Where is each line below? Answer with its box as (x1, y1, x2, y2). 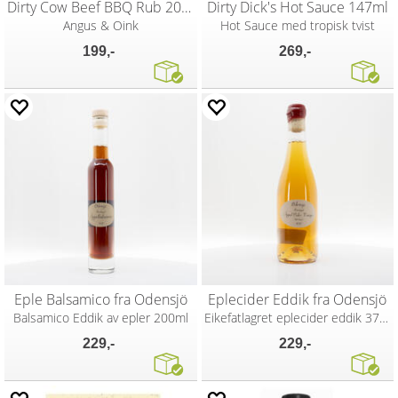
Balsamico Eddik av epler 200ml (12, 309, 188, 326)
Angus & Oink (62, 16, 139, 34)
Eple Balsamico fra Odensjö (13, 290, 187, 309)
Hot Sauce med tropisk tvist (219, 16, 375, 34)
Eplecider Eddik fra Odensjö (208, 290, 387, 309)
